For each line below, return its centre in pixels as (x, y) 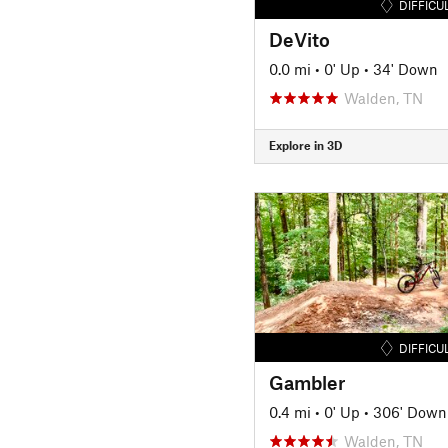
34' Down (405, 68)
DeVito (299, 39)
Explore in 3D (305, 145)
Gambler (306, 382)
